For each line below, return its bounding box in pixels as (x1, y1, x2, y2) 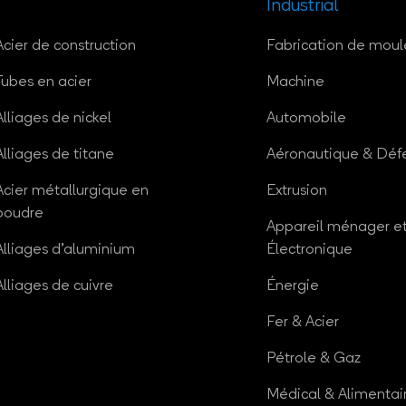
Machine (266, 75, 324, 91)
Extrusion (266, 184, 327, 199)
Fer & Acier (266, 315, 339, 331)
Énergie (266, 279, 319, 295)
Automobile (266, 111, 346, 127)
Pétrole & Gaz (266, 352, 361, 367)
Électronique (266, 243, 353, 258)
